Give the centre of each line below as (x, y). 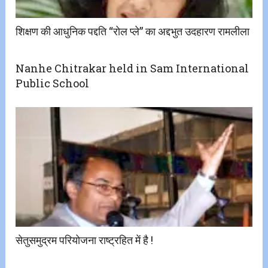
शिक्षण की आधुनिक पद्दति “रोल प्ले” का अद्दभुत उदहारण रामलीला (133, 31)
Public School (53, 83)
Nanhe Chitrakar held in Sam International (133, 68)
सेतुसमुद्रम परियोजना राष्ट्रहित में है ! (85, 240)
